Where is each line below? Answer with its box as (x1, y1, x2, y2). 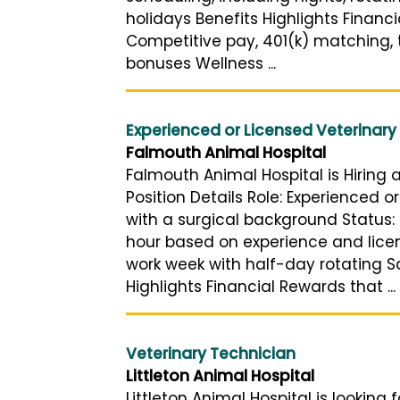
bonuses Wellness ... (126, 52, 276, 74)
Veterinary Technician (126, 342, 296, 364)
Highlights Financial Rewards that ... (126, 275, 396, 297)
